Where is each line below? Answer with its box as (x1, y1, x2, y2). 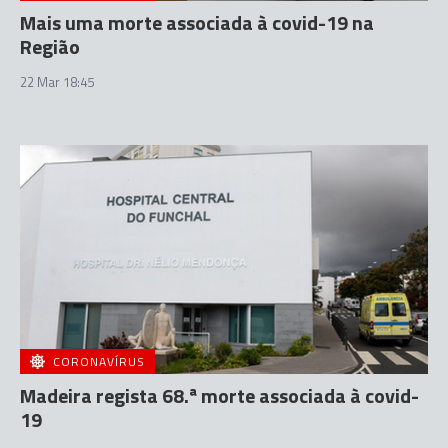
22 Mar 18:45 (20, 71, 94, 92)
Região (20, 30, 80, 62)
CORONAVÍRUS (53, 352, 145, 371)
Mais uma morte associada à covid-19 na (20, 6, 374, 38)
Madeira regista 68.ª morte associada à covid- (20, 380, 419, 411)
